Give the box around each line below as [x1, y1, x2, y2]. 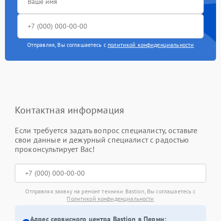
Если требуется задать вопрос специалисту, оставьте [15, 125, 198, 135]
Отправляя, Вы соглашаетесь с [27, 40, 108, 48]
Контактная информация [15, 103, 125, 116]
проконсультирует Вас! [15, 144, 95, 154]
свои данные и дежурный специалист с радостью [15, 134, 189, 145]
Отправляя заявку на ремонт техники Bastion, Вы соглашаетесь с [25, 187, 196, 195]
